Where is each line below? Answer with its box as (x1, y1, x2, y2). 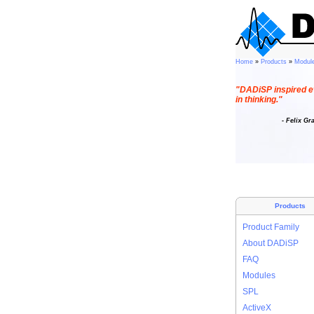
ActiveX (243, 303, 271, 313)
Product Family (243, 222, 299, 232)
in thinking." (235, 95, 282, 104)
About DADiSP (243, 238, 299, 248)
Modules (243, 271, 275, 280)
